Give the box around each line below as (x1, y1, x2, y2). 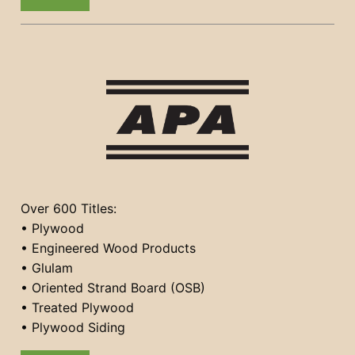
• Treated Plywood (21, 300, 134, 316)
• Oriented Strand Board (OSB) (21, 280, 205, 296)
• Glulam (21, 260, 73, 277)
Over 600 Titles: (21, 200, 116, 217)
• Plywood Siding (21, 319, 125, 336)
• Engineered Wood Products (21, 240, 196, 257)
